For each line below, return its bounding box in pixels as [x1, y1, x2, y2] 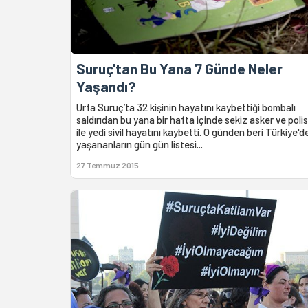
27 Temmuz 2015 [76, 159, 139, 170]
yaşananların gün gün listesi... [76, 137, 203, 151]
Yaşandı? [76, 77, 136, 95]
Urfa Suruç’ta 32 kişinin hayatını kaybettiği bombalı [76, 100, 296, 113]
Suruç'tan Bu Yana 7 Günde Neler [76, 59, 283, 77]
